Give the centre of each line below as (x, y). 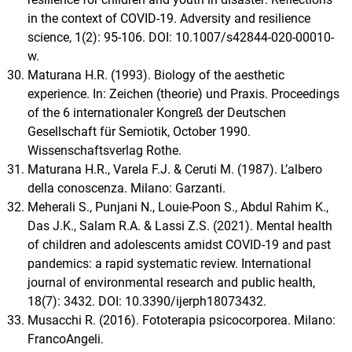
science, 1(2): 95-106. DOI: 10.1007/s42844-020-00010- (181, 38)
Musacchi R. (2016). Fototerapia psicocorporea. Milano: (181, 321)
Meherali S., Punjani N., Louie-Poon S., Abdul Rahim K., (178, 207)
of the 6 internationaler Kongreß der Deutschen (157, 113)
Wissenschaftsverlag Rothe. (104, 151)
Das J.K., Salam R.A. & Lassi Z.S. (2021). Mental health (180, 226)
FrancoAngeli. (66, 339)
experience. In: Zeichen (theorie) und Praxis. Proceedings (183, 94)
